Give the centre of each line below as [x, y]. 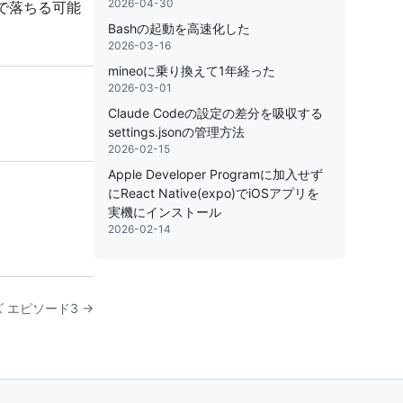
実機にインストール [165, 212]
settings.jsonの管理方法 [176, 132]
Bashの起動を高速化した [179, 28]
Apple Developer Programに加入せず [215, 174]
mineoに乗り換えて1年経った [192, 71]
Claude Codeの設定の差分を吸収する [215, 113]
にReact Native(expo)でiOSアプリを [214, 193]
